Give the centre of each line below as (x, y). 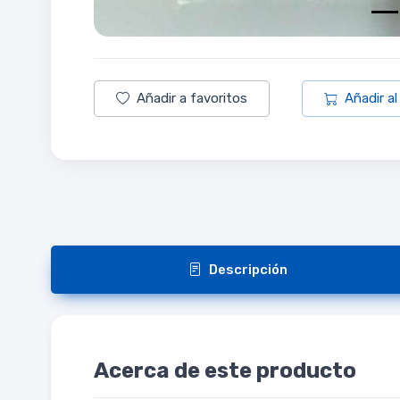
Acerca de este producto (225, 370)
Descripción (249, 269)
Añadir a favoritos (192, 98)
